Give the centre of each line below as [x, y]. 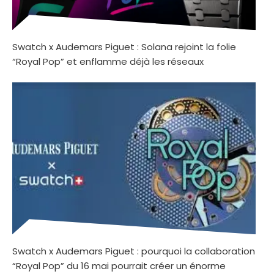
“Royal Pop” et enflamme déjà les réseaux [108, 62]
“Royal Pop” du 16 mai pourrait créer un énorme [119, 266]
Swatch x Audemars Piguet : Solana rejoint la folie [124, 47]
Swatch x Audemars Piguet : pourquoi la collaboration [134, 251]
